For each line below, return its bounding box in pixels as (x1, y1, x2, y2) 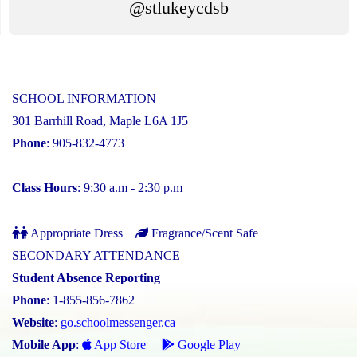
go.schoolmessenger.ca (61, 315, 175, 329)
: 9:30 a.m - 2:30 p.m (77, 180, 182, 194)
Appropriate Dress (28, 226, 123, 240)
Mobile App (12, 337, 76, 351)
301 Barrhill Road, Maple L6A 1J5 (12, 113, 188, 127)
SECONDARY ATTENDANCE (12, 248, 180, 262)
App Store (92, 337, 146, 351)
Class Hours (12, 180, 77, 194)
